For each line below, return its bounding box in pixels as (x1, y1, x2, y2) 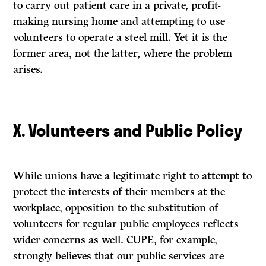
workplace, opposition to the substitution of (13, 201, 219, 215)
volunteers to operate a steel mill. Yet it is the (13, 31, 228, 45)
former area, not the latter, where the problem (13, 47, 233, 61)
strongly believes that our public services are (13, 249, 224, 263)
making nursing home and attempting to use (13, 15, 226, 28)
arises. (13, 63, 43, 77)
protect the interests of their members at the (13, 185, 226, 199)
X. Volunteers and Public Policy (13, 117, 243, 143)
